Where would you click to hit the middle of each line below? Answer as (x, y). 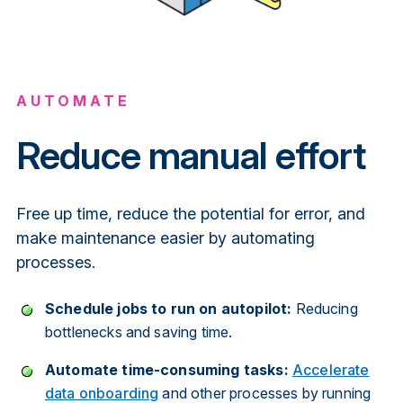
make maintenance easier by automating (165, 237)
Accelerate (331, 370)
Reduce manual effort (190, 155)
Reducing (327, 309)
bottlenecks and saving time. (139, 332)
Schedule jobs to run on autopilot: (170, 309)
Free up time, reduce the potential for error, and (190, 213)
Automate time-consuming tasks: (166, 370)
